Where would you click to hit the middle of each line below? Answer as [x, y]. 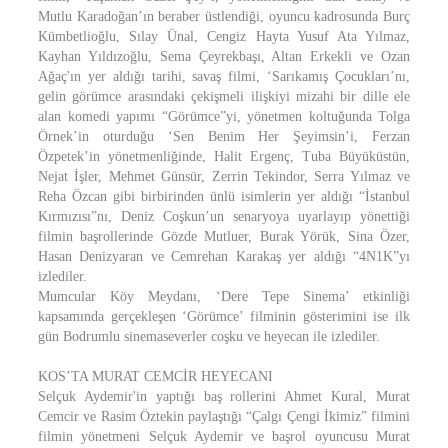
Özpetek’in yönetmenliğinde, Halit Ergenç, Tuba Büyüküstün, [224, 156]
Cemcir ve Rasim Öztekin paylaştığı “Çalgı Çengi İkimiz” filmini [224, 416]
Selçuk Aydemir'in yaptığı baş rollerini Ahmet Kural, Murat [224, 396]
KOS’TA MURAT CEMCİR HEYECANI [155, 376]
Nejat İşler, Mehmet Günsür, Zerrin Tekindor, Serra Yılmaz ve [224, 176]
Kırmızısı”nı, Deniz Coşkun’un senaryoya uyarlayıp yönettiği [224, 216]
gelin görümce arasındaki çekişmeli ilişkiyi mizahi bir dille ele [224, 96]
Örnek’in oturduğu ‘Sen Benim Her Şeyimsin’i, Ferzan [224, 136]
